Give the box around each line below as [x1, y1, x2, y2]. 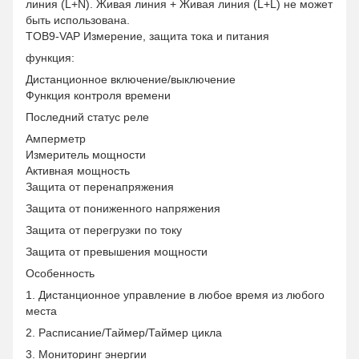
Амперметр [26, 132, 86, 145]
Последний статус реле [26, 111, 149, 123]
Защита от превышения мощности [26, 245, 208, 258]
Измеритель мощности [26, 148, 146, 161]
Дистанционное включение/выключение [26, 73, 236, 86]
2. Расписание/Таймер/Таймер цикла [26, 326, 222, 339]
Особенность [26, 267, 95, 280]
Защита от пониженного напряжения [26, 202, 220, 215]
